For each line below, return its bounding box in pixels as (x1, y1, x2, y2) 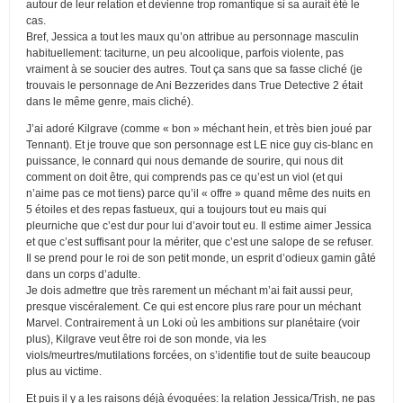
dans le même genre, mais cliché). (26, 94, 193, 108)
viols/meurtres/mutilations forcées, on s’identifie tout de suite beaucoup (26, 348, 371, 362)
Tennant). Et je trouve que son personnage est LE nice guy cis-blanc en (26, 138, 373, 151)
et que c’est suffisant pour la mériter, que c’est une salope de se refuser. (26, 235, 373, 248)
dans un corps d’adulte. (26, 267, 140, 281)
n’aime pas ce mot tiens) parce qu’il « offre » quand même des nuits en (26, 186, 371, 200)
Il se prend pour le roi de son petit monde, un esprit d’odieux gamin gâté (26, 251, 376, 264)
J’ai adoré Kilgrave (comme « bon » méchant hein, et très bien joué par (26, 121, 372, 135)
